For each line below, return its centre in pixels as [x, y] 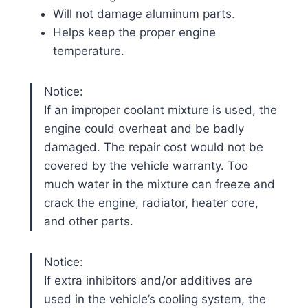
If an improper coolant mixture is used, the [160, 110]
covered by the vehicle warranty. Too [146, 165]
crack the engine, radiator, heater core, [151, 202]
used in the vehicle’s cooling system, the [155, 299]
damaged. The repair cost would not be [153, 147]
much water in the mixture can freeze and [159, 184]
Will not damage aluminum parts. [144, 13]
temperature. [88, 51]
